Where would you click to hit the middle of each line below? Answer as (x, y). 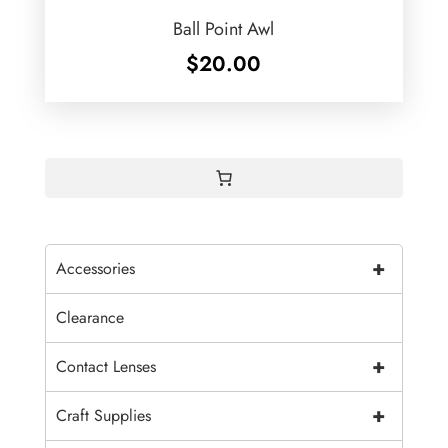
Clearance (89, 317)
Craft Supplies (103, 415)
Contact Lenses (105, 366)
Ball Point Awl (224, 28)
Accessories (95, 268)
